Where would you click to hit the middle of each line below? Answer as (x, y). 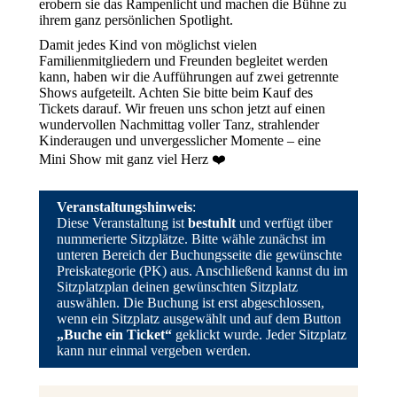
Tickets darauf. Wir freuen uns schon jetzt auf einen (182, 109)
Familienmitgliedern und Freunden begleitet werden (183, 61)
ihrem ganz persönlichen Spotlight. (136, 20)
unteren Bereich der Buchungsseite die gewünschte (199, 255)
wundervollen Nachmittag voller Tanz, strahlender (179, 125)
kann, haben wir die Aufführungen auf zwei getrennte (189, 77)
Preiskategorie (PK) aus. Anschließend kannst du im (202, 271)
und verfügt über (284, 223)
